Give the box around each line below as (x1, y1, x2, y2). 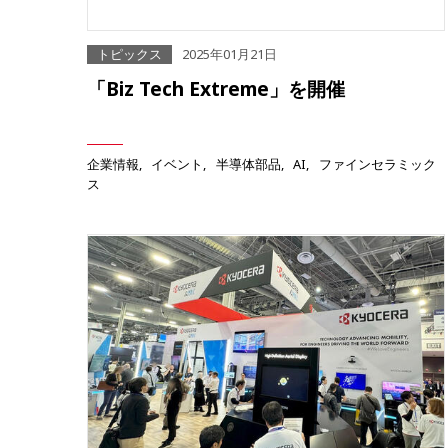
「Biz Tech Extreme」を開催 (87, 75, 345, 103)
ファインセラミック (318, 155, 436, 174)
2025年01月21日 (182, 45, 277, 64)
